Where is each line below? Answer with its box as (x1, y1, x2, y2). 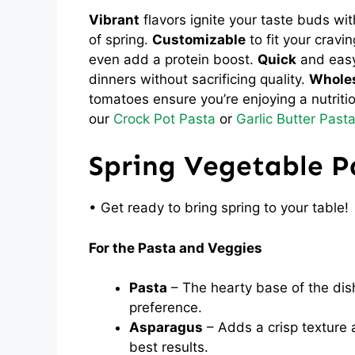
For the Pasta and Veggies (89, 239, 262, 256)
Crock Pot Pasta (113, 110, 216, 127)
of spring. (89, 31, 152, 48)
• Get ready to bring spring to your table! (89, 200, 349, 216)
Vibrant (89, 11, 139, 28)
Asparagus (129, 319, 203, 335)
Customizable (152, 31, 246, 48)
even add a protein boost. (89, 51, 258, 67)
